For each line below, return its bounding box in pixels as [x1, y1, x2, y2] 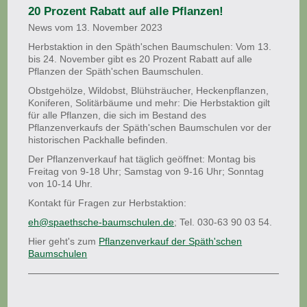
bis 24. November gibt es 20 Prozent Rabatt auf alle [28, 53, 253, 64]
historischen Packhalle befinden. [28, 134, 169, 145]
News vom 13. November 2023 [28, 22, 163, 33]
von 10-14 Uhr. [28, 178, 93, 189]
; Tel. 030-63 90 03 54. [174, 217, 273, 228]
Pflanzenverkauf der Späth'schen [99, 236, 243, 247]
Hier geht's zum [28, 236, 99, 247]
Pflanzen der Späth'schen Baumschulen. [28, 66, 204, 77]
